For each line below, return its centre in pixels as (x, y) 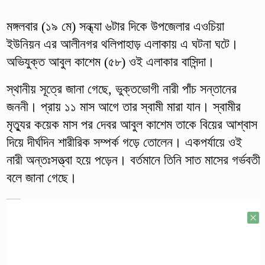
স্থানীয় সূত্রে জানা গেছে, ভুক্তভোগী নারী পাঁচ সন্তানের (121, 89)
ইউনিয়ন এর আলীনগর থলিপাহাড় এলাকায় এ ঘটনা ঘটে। (122, 44)
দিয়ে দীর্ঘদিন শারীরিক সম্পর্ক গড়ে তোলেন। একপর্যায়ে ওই (124, 142)
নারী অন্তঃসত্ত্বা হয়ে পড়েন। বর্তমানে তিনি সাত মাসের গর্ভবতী (133, 160)
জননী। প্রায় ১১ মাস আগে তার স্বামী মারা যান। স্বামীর (123, 106)
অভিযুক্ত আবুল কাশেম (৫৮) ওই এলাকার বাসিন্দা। (110, 62)
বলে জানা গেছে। (41, 177)
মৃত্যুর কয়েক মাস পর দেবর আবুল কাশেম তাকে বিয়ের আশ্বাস (132, 124)
